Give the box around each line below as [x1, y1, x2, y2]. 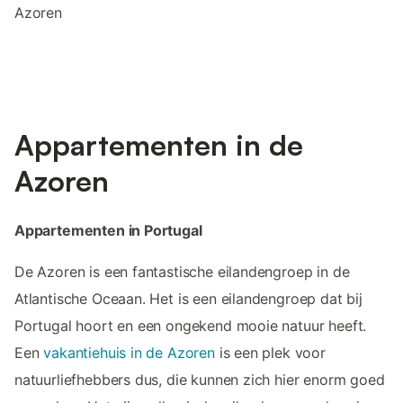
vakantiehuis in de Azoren [43, 343, 215, 362]
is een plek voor [214, 343, 326, 362]
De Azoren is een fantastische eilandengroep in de [14, 262, 350, 281]
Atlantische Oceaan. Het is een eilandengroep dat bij [14, 289, 363, 308]
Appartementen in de [14, 126, 303, 163]
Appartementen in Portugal [14, 220, 202, 239]
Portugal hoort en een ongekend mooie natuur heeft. [14, 316, 367, 335]
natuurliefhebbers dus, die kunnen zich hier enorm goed [14, 370, 385, 389]
